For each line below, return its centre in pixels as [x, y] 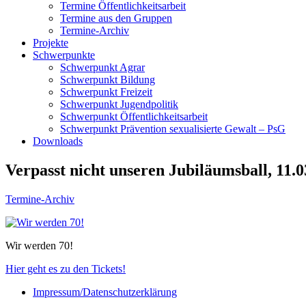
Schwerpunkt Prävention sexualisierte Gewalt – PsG [173, 129]
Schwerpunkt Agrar [102, 67]
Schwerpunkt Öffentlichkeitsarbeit [134, 116]
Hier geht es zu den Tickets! [66, 268]
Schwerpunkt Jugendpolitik [119, 104]
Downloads [58, 141]
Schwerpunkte [64, 55]
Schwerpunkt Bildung [108, 80]
